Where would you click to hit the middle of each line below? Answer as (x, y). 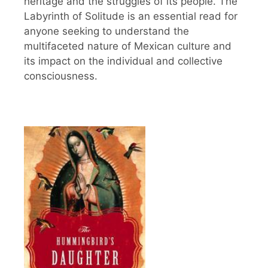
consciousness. (61, 76)
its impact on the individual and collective (123, 61)
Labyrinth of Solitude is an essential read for (131, 16)
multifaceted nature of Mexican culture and (128, 46)
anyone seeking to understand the (106, 31)
